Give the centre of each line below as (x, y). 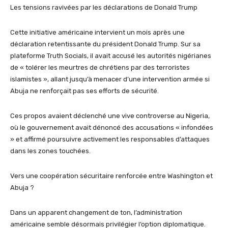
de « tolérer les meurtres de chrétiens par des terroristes (100, 68)
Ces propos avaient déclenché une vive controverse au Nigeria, (110, 116)
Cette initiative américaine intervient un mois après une (97, 33)
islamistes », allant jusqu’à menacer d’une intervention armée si (110, 79)
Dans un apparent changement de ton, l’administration (96, 213)
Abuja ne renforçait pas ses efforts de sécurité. (84, 91)
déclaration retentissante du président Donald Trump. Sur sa (105, 44)
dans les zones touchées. (50, 151)
